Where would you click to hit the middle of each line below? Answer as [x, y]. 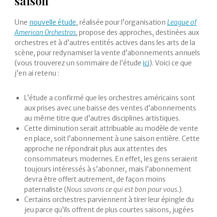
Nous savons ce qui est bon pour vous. [123, 190]
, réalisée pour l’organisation [122, 23]
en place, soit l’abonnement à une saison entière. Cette [112, 139]
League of [182, 23]
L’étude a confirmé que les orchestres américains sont [110, 98]
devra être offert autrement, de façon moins [95, 179]
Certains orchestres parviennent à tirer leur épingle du [109, 200]
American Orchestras [45, 33]
